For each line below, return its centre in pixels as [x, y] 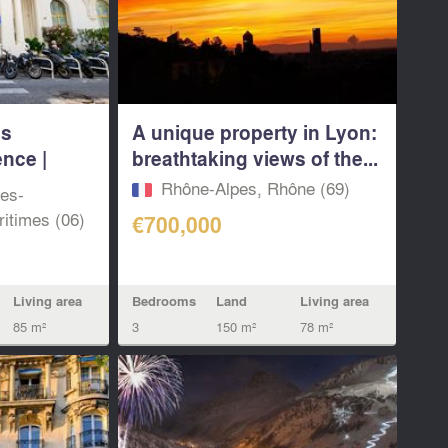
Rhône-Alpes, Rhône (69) [256, 188]
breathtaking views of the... [255, 157]
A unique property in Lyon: [255, 131]
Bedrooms [164, 301]
